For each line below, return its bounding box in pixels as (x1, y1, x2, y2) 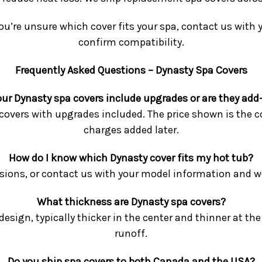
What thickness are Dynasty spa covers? (36, 195, 226, 209)
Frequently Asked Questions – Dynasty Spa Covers (15, 64, 247, 77)
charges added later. (83, 123, 179, 137)
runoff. (115, 227, 147, 240)
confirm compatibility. (78, 36, 184, 49)
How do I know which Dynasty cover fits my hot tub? (9, 151, 253, 165)
